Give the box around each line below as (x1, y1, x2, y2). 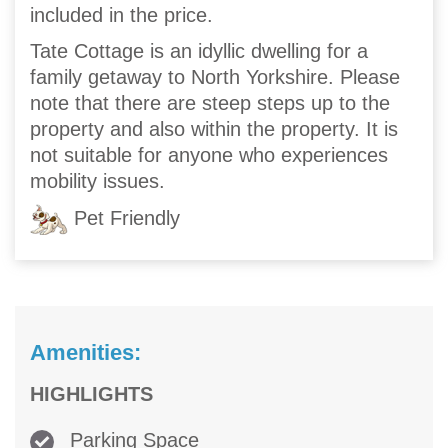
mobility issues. (30, 170, 165, 193)
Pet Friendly (68, 206, 180, 229)
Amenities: (30, 340, 141, 366)
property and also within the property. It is (30, 118, 398, 141)
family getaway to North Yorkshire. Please (30, 66, 400, 89)
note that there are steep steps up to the (30, 92, 390, 115)
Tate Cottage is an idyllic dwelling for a (30, 40, 368, 63)
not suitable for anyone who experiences (30, 144, 388, 167)
